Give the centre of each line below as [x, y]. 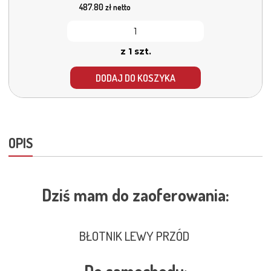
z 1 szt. [135, 52]
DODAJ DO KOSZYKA [135, 78]
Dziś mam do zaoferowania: [135, 195]
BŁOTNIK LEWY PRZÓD [135, 236]
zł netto [117, 7]
